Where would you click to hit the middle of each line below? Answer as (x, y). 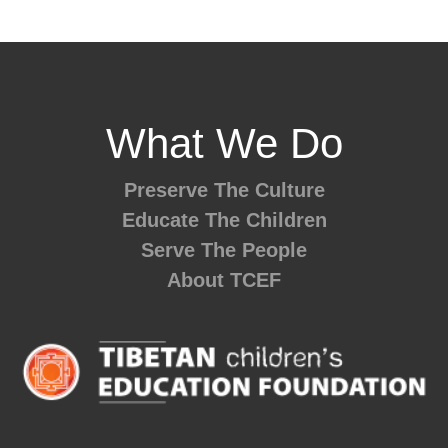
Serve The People (224, 249)
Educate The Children (224, 219)
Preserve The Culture (224, 189)
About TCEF (224, 279)
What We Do (224, 143)
